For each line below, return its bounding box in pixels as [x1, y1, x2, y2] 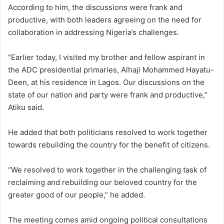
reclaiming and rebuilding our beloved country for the [8, 177, 197, 187]
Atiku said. [8, 102, 44, 112]
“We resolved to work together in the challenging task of [8, 164, 206, 174]
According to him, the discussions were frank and [8, 2, 182, 12]
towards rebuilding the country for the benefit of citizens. [8, 139, 210, 149]
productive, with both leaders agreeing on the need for [8, 14, 201, 24]
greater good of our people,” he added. [8, 189, 145, 199]
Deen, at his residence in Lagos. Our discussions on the [8, 77, 204, 87]
